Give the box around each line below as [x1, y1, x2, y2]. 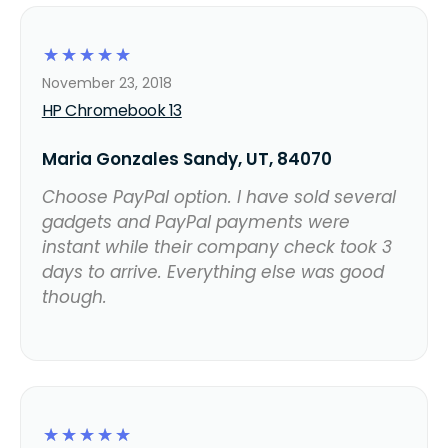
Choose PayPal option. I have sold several [41, 184, 396, 209]
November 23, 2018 [41, 72, 172, 93]
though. [41, 284, 107, 309]
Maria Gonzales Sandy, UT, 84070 [41, 146, 332, 171]
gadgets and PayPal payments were [41, 209, 350, 234]
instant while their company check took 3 [41, 234, 392, 259]
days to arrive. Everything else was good [41, 259, 384, 284]
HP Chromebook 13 [41, 98, 182, 122]
